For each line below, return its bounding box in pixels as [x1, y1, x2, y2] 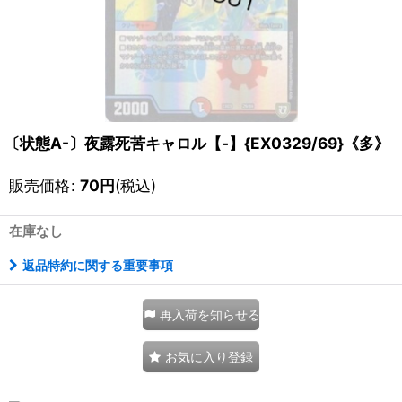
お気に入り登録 [165, 349, 253, 365]
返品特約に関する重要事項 [22, 258, 173, 274]
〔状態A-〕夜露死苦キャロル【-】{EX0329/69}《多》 [4, 134, 389, 153]
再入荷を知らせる [160, 307, 260, 323]
